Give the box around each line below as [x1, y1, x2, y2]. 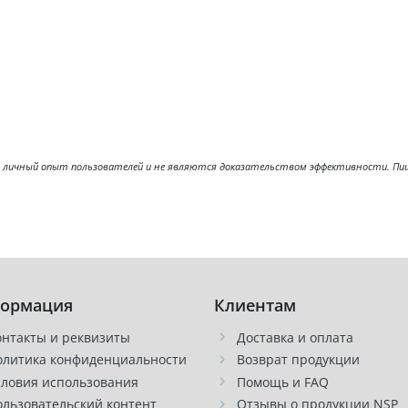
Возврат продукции [236, 351, 360, 369]
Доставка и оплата [236, 328, 353, 346]
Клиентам [213, 293, 296, 316]
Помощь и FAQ [236, 372, 329, 391]
